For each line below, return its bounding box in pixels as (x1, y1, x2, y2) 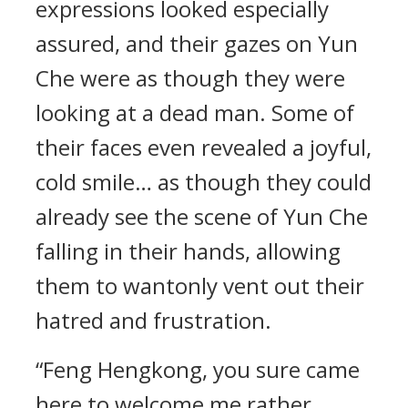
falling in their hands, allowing (36, 236, 341, 266)
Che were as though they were (36, 63, 345, 93)
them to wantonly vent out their (36, 270, 364, 301)
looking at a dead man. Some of (36, 97, 354, 127)
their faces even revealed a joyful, (36, 132, 372, 162)
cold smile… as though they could (36, 167, 372, 197)
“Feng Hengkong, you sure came (36, 354, 360, 384)
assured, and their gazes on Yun (36, 28, 358, 58)
